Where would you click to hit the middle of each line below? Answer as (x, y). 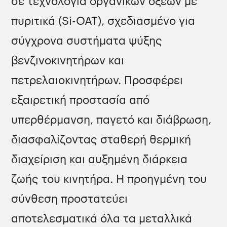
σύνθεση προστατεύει (70, 199)
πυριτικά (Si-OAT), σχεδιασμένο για (103, 22)
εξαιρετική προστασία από (81, 101)
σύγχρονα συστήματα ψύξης (87, 41)
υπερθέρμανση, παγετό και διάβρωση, (111, 120)
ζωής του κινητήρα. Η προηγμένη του (109, 180)
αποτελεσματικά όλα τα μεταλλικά (102, 219)
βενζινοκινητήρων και (68, 61)
